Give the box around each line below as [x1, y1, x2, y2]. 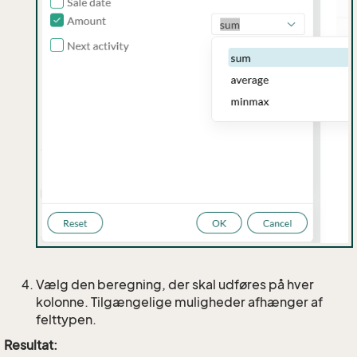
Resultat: [4, 337, 57, 354]
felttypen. [36, 312, 96, 328]
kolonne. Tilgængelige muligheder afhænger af [36, 294, 323, 311]
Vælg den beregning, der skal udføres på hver [36, 277, 314, 293]
